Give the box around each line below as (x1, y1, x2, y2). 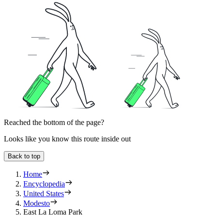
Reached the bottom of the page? (4, 118, 104, 127)
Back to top (8, 153, 40, 160)
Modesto (23, 199, 50, 208)
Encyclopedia (23, 180, 65, 188)
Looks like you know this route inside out (4, 135, 131, 143)
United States (23, 189, 64, 198)
